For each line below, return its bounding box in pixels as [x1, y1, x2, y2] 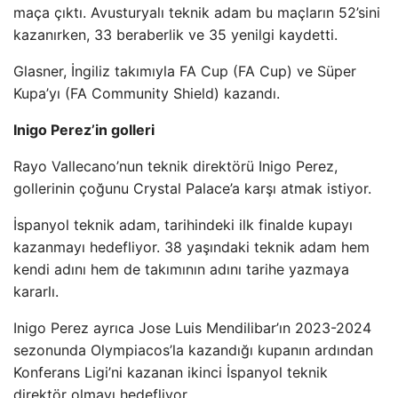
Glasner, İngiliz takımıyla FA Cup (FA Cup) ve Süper [13, 62, 356, 80]
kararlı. [13, 283, 59, 300]
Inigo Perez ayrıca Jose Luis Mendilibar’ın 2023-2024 [13, 319, 371, 337]
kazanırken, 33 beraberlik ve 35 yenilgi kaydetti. [13, 26, 338, 44]
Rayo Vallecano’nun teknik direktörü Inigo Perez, [13, 157, 338, 175]
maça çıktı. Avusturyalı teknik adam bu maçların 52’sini [13, 4, 380, 21]
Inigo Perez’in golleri [13, 121, 155, 139]
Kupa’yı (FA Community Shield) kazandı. [13, 84, 280, 102]
